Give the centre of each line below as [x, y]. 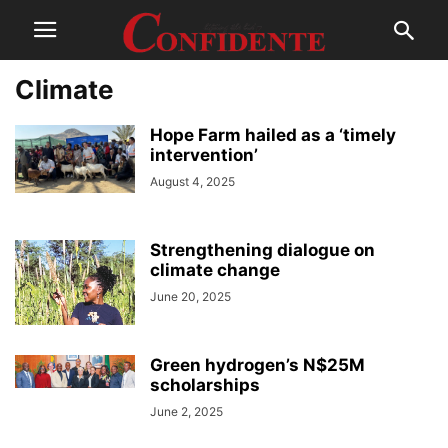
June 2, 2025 [186, 411]
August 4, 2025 [192, 181]
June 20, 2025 [190, 296]
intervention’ [204, 155]
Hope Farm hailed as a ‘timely [273, 135]
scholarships [205, 385]
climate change [215, 270]
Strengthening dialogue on [262, 250]
